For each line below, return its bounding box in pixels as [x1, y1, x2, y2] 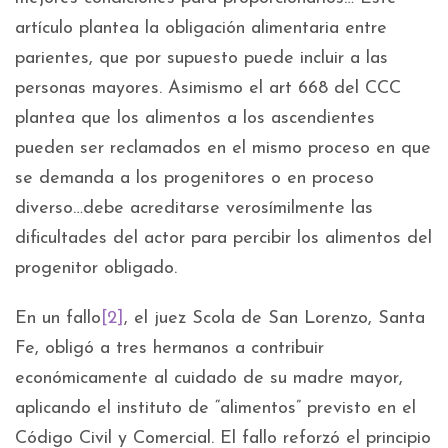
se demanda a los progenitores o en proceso [15, 169, 374, 189]
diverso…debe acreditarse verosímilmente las [15, 199, 373, 219]
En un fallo [15, 309, 101, 329]
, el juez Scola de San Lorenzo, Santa [124, 309, 425, 329]
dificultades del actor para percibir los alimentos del [15, 229, 432, 249]
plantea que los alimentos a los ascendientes [15, 109, 375, 129]
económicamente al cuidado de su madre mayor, [15, 369, 403, 389]
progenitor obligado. [15, 259, 177, 279]
